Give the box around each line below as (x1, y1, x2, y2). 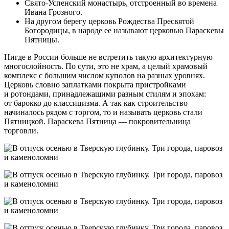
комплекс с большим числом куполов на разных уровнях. (4, 71, 205, 80)
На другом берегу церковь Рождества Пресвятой (25, 16, 194, 26)
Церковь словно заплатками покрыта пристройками (4, 80, 186, 89)
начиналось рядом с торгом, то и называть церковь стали (4, 107, 202, 117)
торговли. (4, 126, 38, 135)
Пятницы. (25, 35, 59, 44)
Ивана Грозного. (25, 7, 82, 16)
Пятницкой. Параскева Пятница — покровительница (4, 117, 191, 126)
